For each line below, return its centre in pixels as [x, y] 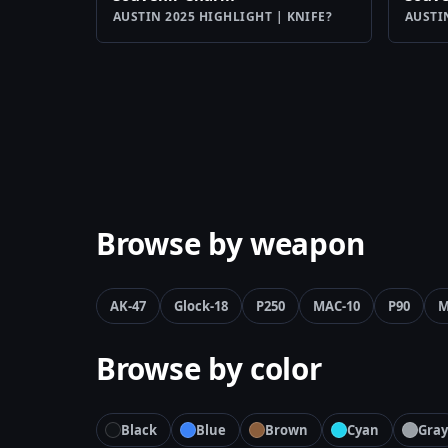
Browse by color [209, 369]
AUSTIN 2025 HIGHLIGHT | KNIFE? [223, 17]
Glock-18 [201, 306]
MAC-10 [336, 306]
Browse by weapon [230, 244]
